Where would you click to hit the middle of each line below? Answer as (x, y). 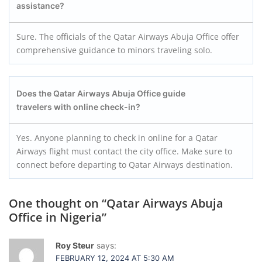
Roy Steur (75, 245)
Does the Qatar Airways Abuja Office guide (101, 93)
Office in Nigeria (55, 217)
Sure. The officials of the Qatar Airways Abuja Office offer (128, 37)
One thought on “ (58, 203)
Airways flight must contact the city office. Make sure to (124, 151)
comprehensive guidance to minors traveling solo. (116, 50)
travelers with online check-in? (78, 107)
